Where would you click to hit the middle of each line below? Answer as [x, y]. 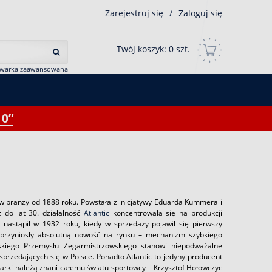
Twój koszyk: [143, 49]
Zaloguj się [200, 13]
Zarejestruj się [134, 13]
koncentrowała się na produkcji [166, 213]
